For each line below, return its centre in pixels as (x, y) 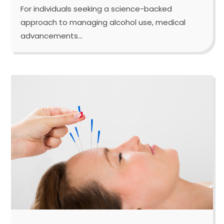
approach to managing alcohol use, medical (103, 22)
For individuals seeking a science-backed (96, 8)
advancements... (52, 35)
